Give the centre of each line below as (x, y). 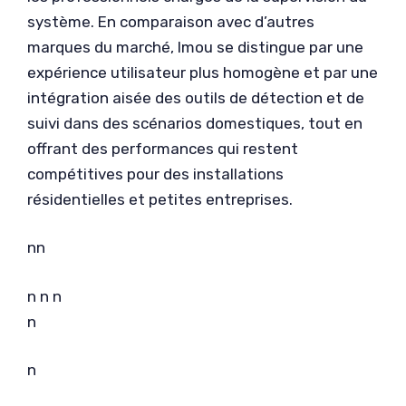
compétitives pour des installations (155, 174)
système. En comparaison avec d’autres (171, 21)
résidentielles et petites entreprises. (160, 199)
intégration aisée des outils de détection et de (196, 97)
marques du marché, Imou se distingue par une (195, 47)
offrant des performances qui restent (163, 148)
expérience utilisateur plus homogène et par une (203, 72)
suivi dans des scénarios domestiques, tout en (195, 123)
